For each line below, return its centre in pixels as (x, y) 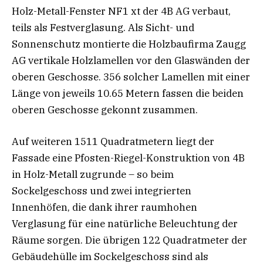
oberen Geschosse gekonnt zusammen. (105, 110)
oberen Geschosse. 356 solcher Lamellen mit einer (131, 77)
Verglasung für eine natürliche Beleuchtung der (125, 224)
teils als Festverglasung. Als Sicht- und (103, 28)
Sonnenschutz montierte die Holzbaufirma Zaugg (129, 44)
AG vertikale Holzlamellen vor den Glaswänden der (131, 61)
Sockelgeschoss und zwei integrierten (102, 191)
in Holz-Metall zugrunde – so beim (93, 175)
